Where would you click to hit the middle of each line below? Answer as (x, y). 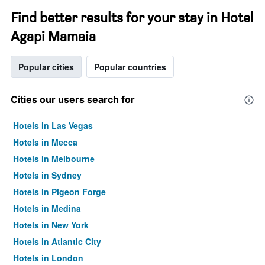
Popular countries (130, 67)
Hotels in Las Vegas (53, 125)
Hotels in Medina (47, 208)
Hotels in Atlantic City (57, 241)
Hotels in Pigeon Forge (59, 192)
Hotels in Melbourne (54, 159)
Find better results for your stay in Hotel (132, 17)
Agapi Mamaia (53, 36)
